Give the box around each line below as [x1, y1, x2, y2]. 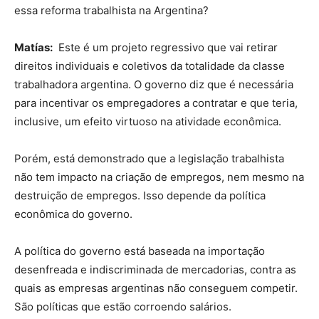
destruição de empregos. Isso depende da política [14, 189, 266, 203]
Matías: [14, 41, 53, 55]
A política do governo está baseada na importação [14, 244, 265, 258]
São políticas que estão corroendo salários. [14, 300, 231, 314]
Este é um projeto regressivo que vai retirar [53, 41, 278, 55]
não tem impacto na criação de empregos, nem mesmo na [14, 170, 304, 184]
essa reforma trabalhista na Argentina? [14, 4, 209, 18]
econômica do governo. [14, 207, 132, 221]
